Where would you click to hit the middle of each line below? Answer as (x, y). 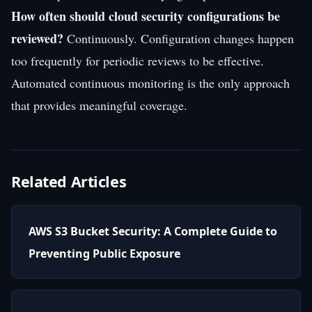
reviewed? (37, 38)
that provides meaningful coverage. (99, 105)
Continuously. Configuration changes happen (179, 38)
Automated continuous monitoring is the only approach (150, 83)
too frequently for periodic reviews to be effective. (138, 60)
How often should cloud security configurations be (146, 16)
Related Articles (69, 181)
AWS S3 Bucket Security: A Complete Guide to (153, 231)
